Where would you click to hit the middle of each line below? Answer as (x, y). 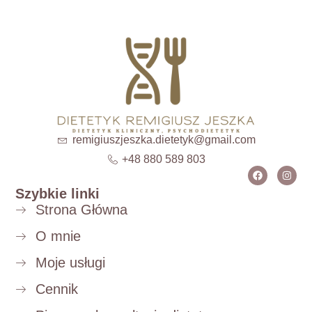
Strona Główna (82, 210)
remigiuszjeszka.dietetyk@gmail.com (164, 140)
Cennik (57, 289)
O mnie (58, 236)
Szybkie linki (58, 194)
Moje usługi (71, 263)
